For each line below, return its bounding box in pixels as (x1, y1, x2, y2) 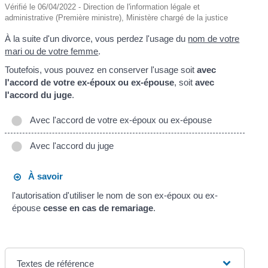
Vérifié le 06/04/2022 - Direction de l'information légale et (5, 2, 200, 11)
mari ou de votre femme (5, 45, 99, 56)
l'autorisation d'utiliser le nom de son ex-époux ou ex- (11, 190, 218, 200)
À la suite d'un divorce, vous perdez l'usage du (5, 33, 188, 44)
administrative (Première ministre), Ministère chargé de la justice (5, 13, 229, 22)
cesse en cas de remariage (42, 202, 153, 213)
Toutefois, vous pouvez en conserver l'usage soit (5, 65, 197, 75)
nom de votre (188, 33, 240, 44)
